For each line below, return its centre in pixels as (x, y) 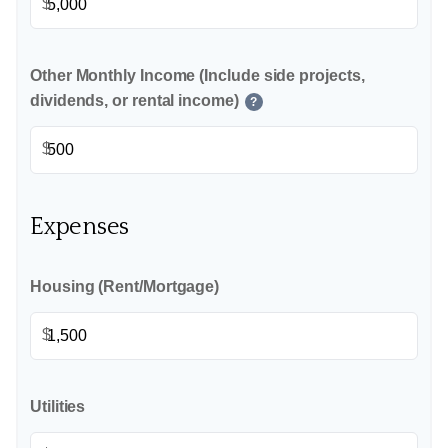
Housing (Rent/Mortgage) (125, 286)
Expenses (80, 227)
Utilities (58, 406)
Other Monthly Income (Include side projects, (197, 75)
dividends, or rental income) (134, 100)
